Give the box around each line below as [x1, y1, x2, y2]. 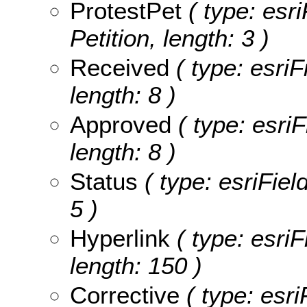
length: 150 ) [70, 251, 202, 279]
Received [70, 53, 169, 81]
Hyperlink [70, 224, 170, 251]
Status [70, 167, 138, 195]
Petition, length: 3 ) [70, 24, 269, 51]
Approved [70, 110, 171, 138]
